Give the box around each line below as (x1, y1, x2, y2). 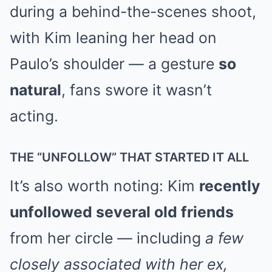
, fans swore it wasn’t (61, 80, 212, 99)
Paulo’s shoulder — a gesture (10, 54, 219, 73)
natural (10, 80, 61, 99)
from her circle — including (10, 228, 205, 247)
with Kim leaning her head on (10, 28, 217, 47)
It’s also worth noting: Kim (10, 176, 199, 195)
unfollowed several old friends (10, 202, 234, 221)
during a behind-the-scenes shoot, (10, 2, 256, 21)
